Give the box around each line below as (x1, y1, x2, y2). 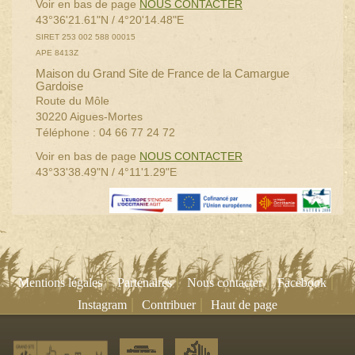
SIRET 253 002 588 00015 (36, 32, 136, 41)
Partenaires (116, 276, 172, 290)
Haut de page (211, 298, 277, 312)
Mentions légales (17, 276, 102, 290)
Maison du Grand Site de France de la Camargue (36, 66, 289, 80)
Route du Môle (36, 94, 113, 107)
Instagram (78, 298, 127, 312)
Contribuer (142, 298, 196, 312)
